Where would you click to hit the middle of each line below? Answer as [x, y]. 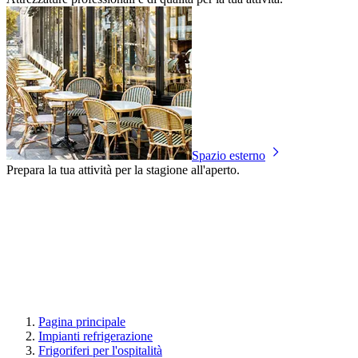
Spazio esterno [229, 155]
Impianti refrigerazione [95, 336]
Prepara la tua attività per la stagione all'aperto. [123, 169]
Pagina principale [82, 321]
